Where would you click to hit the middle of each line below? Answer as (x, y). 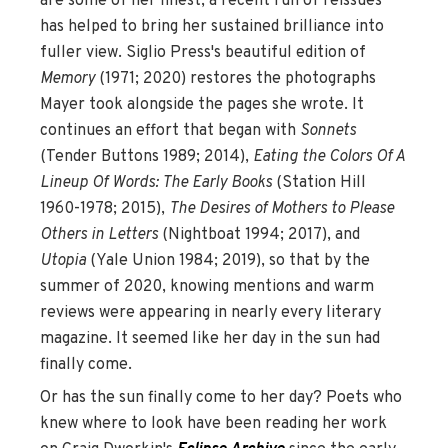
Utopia (63, 260)
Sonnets (328, 130)
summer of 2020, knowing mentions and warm (207, 286)
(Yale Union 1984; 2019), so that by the (228, 260)
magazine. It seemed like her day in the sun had (210, 338)
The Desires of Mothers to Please (281, 208)
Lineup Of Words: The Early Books (156, 182)
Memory (67, 78)
